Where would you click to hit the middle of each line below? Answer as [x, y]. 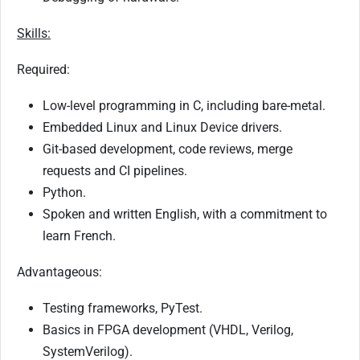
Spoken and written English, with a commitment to [185, 214]
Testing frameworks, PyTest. [123, 308]
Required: [43, 69]
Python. [64, 192]
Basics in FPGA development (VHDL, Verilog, [168, 329]
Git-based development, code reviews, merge [168, 149]
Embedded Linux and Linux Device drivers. [162, 127]
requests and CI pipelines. [115, 170]
